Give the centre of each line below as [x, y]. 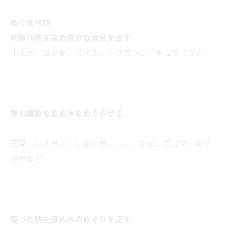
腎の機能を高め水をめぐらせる [67, 113]
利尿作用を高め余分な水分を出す [71, 38]
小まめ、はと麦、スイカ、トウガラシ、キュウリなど [107, 53]
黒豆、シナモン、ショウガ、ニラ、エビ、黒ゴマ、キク [110, 144]
